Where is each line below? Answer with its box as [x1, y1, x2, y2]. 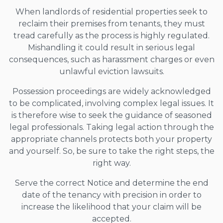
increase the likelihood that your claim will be [21, 202, 202, 212]
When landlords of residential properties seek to [15, 6, 208, 16]
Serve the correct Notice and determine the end [14, 178, 209, 188]
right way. [92, 158, 131, 168]
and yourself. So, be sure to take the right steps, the [8, 146, 215, 156]
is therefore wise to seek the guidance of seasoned [11, 110, 212, 120]
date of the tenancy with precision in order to [21, 190, 202, 200]
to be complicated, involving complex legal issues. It [9, 98, 214, 108]
